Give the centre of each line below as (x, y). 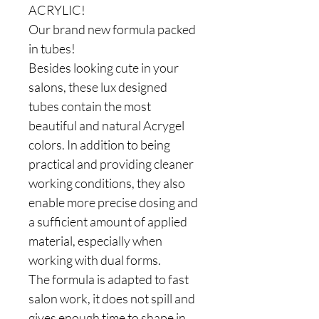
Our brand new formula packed (112, 29)
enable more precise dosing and (113, 202)
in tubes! (52, 48)
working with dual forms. (95, 260)
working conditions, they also (107, 183)
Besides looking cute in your (104, 68)
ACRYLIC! (57, 10)
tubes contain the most (90, 106)
